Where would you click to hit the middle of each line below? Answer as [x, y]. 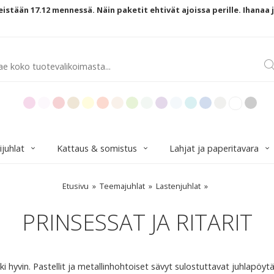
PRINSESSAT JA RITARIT [137, 222]
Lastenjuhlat [178, 186]
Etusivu [76, 186]
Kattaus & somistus [97, 148]
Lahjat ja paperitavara [214, 148]
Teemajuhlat [122, 186]
